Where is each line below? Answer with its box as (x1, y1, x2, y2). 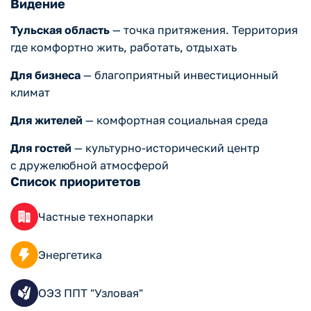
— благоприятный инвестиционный (81, 68, 278, 83)
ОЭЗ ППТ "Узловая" (38, 286, 143, 301)
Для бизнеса (10, 68, 81, 83)
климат (10, 85, 50, 100)
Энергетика (38, 248, 102, 262)
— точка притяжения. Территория (110, 23, 298, 37)
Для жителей (10, 113, 83, 128)
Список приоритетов (10, 174, 140, 190)
